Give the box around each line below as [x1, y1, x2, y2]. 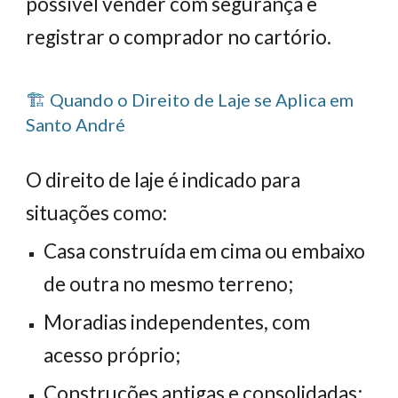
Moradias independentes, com [44, 310, 311, 334]
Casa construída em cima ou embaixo [44, 239, 366, 263]
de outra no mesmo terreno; [44, 272, 294, 296]
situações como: [26, 201, 168, 225]
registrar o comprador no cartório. [26, 25, 332, 49]
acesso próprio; [44, 343, 181, 367]
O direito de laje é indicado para [26, 168, 301, 192]
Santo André [26, 114, 126, 135]
